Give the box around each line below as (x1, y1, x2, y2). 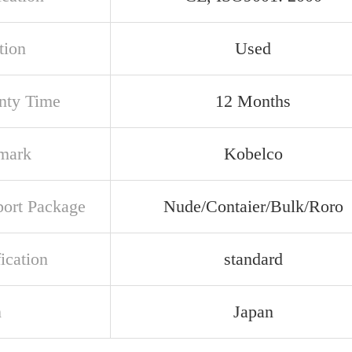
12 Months (215, 91, 291, 111)
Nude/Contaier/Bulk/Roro (163, 196, 343, 216)
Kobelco (223, 144, 283, 163)
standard (223, 249, 283, 269)
